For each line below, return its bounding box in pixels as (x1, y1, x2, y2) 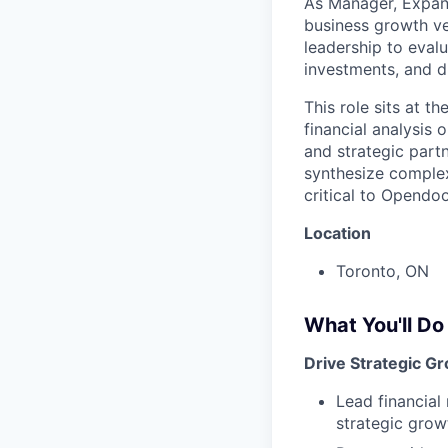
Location (304, 223, 371, 244)
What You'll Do (304, 313, 444, 338)
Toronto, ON (336, 261, 429, 282)
